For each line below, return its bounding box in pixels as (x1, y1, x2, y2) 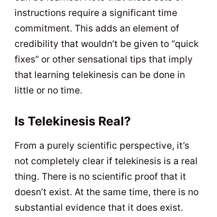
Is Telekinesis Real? (15, 114, 131, 129)
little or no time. (15, 84, 82, 96)
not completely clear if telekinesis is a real (15, 155, 198, 167)
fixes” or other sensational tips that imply (15, 53, 193, 65)
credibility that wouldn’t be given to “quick (15, 38, 199, 49)
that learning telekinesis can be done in (15, 69, 185, 80)
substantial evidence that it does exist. (15, 202, 183, 214)
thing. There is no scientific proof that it (15, 171, 186, 183)
